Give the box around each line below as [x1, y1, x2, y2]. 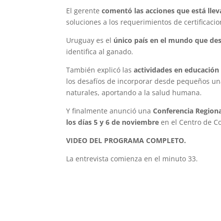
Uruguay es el [66, 35, 114, 45]
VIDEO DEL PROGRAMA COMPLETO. [66, 135, 186, 145]
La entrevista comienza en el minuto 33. [66, 153, 198, 163]
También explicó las [66, 65, 134, 74]
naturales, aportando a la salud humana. [66, 87, 202, 97]
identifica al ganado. [66, 46, 134, 56]
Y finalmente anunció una [66, 106, 153, 115]
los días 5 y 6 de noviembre [66, 117, 159, 127]
